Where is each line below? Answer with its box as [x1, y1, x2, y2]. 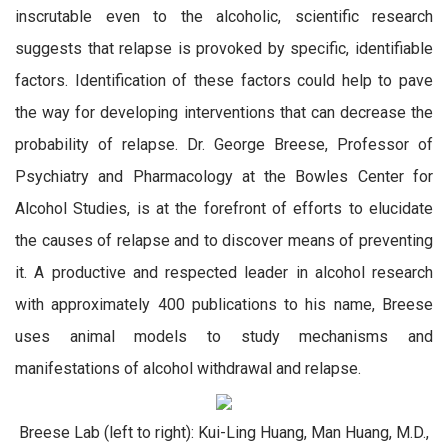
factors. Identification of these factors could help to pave [15, 71, 433, 91]
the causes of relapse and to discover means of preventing [15, 231, 433, 251]
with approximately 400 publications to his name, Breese [15, 295, 433, 315]
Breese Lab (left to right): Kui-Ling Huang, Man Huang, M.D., [19, 423, 429, 443]
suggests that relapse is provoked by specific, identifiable [15, 39, 433, 59]
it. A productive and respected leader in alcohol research [15, 263, 433, 283]
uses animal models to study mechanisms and [15, 327, 433, 347]
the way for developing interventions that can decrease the [15, 103, 433, 123]
